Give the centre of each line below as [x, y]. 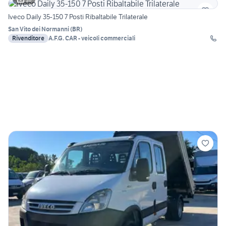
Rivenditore [28, 38]
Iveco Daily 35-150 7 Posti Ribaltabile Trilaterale [78, 16]
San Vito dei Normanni [39, 29]
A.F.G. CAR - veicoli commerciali [92, 38]
